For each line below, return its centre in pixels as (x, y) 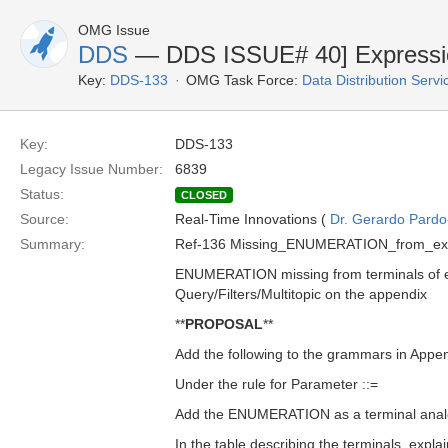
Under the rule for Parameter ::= (276, 384)
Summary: (52, 244)
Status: (42, 194)
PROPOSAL (224, 324)
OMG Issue (114, 30)
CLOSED (204, 195)
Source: (44, 219)
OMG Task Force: (242, 80)
